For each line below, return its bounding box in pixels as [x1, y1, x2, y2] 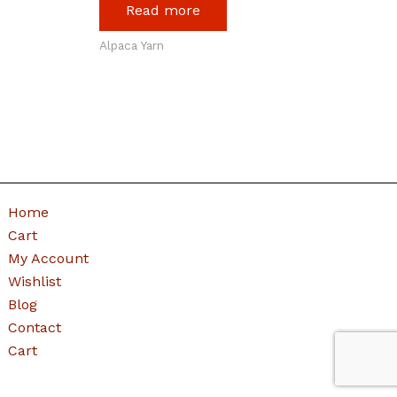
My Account [8, 250, 90, 267]
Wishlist [8, 273, 62, 290]
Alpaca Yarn [98, 37, 164, 52]
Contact [8, 319, 62, 336]
